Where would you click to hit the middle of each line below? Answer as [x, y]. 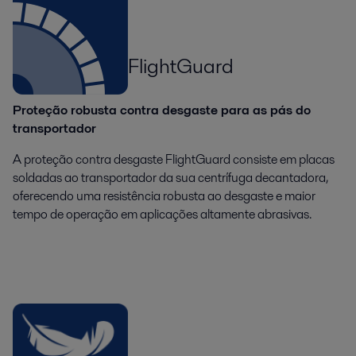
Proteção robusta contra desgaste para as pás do [162, 110]
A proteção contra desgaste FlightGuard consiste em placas [174, 159]
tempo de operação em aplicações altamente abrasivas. [162, 214]
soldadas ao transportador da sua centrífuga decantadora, [170, 177]
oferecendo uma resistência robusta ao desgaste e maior [164, 195]
